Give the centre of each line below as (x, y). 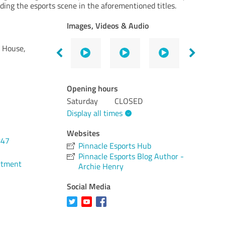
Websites (84, 133)
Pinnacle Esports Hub (115, 145)
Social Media (89, 186)
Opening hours (93, 88)
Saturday (83, 101)
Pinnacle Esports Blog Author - (131, 156)
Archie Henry (101, 166)
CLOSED (129, 101)
